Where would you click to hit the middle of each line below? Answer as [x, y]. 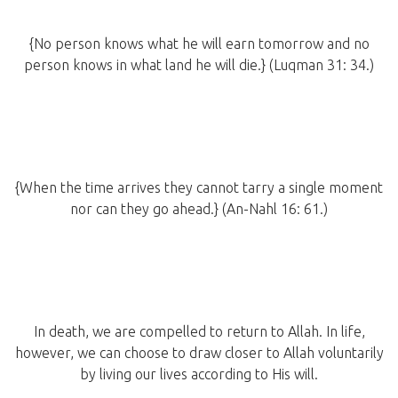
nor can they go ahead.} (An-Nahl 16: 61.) [199, 209]
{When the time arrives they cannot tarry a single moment [199, 188]
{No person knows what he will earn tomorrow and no [199, 44]
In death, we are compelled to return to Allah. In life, [199, 332]
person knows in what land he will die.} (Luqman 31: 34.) [199, 65]
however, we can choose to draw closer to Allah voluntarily [199, 353]
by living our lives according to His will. [199, 374]
